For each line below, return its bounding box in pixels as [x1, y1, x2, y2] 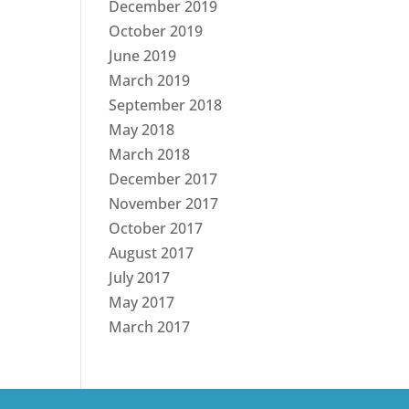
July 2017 [109, 267, 171, 288]
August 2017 [109, 243, 194, 263]
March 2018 [109, 144, 191, 164]
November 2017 [109, 194, 219, 214]
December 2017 [109, 169, 218, 189]
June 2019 [109, 46, 177, 66]
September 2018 [109, 95, 223, 115]
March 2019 [109, 70, 191, 90]
